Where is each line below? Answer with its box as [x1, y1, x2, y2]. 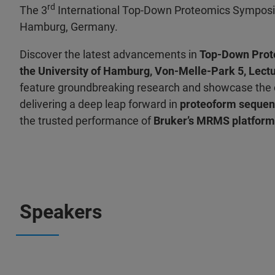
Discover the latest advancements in [20, 48, 199, 61]
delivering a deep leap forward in [20, 98, 180, 110]
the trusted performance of [20, 114, 153, 127]
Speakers [20, 200, 102, 223]
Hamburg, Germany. [20, 20, 118, 33]
